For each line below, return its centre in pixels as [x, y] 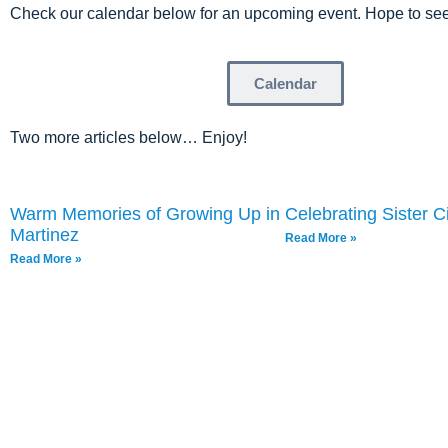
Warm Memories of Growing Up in [145, 214]
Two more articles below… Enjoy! [128, 137]
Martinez [44, 235]
